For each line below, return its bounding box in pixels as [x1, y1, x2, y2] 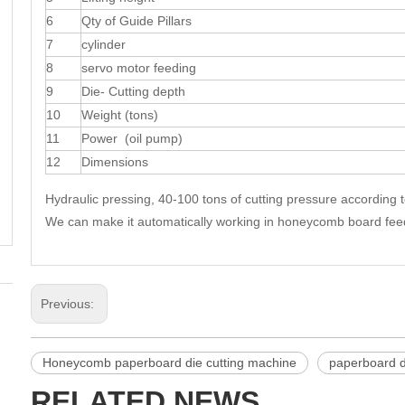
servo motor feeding [81, 61, 196, 76]
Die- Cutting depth [81, 84, 185, 99]
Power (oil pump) [81, 131, 183, 146]
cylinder [81, 37, 126, 52]
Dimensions [81, 155, 148, 170]
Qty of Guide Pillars [81, 14, 192, 29]
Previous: [41, 297, 98, 312]
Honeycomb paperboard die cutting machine [42, 355, 297, 371]
